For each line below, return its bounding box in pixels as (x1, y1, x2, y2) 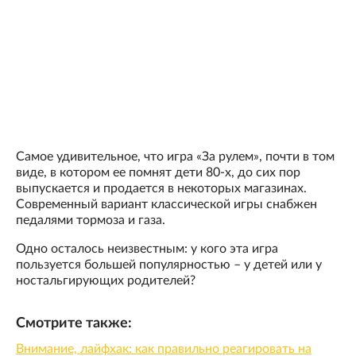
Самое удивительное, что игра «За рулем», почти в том (16, 149, 335, 163)
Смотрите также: (16, 316, 132, 331)
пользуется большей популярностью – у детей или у (16, 257, 322, 271)
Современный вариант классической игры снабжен (16, 197, 317, 211)
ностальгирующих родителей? (16, 273, 195, 287)
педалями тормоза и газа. (16, 213, 165, 226)
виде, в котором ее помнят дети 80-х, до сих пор (16, 165, 300, 179)
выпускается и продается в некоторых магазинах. (16, 181, 307, 195)
